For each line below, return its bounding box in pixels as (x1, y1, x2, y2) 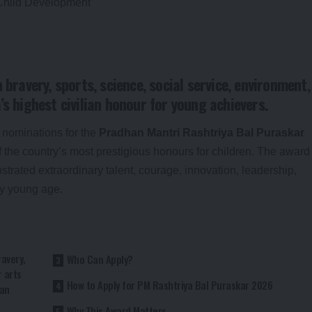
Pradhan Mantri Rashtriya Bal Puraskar (99, 126, 304, 139)
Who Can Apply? (66, 251, 133, 267)
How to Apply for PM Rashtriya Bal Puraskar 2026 (66, 276, 273, 292)
